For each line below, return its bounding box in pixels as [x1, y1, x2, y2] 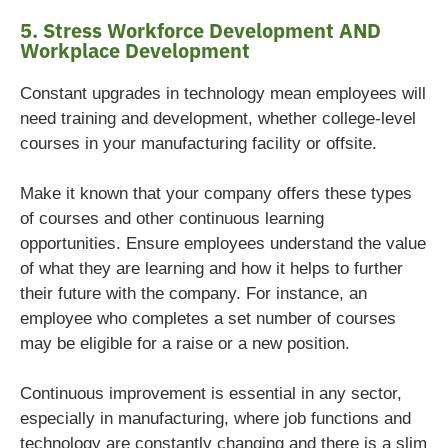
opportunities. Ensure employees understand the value [20, 233, 426, 253]
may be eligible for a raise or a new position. [20, 333, 350, 353]
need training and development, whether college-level [20, 108, 416, 128]
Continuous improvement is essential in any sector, [20, 383, 402, 403]
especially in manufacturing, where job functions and [20, 408, 411, 428]
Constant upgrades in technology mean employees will [20, 83, 426, 103]
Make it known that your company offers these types [20, 183, 412, 203]
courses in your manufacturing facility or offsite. [20, 133, 382, 153]
